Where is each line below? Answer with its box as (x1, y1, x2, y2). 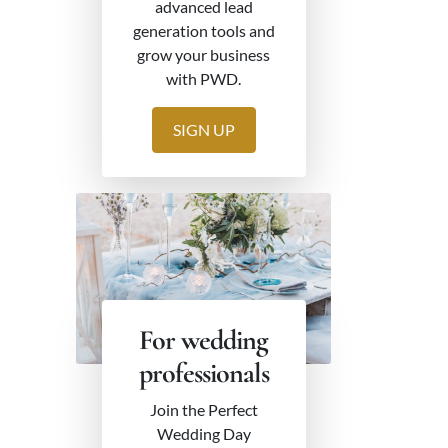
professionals (138, 355, 269, 390)
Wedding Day (156, 423, 251, 443)
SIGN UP (172, 120, 235, 140)
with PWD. (166, 69, 241, 89)
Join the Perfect (149, 399, 258, 419)
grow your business (137, 45, 270, 65)
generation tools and (132, 21, 275, 41)
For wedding (139, 322, 268, 357)
